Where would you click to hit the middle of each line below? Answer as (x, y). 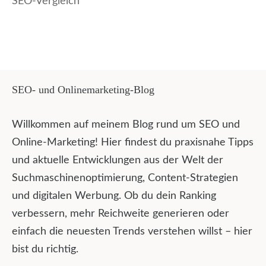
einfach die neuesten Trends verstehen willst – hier (132, 231)
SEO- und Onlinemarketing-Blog (83, 89)
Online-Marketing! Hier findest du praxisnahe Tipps (133, 142)
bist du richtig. (45, 249)
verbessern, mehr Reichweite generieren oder (121, 213)
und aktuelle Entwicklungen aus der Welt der (118, 160)
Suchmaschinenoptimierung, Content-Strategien (125, 178)
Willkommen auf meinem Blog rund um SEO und (126, 124)
